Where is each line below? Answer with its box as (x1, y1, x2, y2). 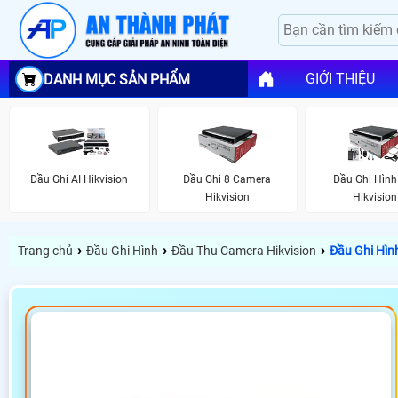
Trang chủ (18, 243, 73, 259)
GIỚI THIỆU (305, 70, 375, 88)
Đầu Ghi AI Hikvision (30, 172, 129, 186)
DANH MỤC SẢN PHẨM (44, 70, 190, 88)
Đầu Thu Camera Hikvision (171, 243, 316, 259)
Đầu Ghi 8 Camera (183, 172, 272, 186)
